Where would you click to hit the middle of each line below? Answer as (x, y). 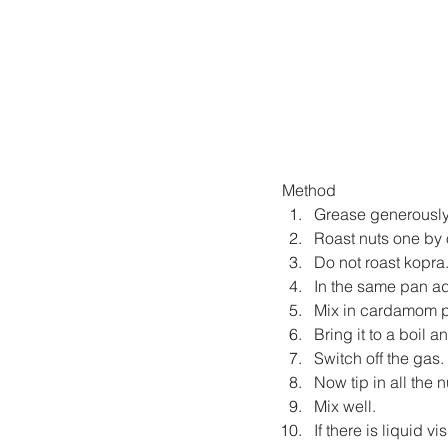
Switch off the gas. (379, 358)
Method (309, 190)
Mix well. (345, 406)
